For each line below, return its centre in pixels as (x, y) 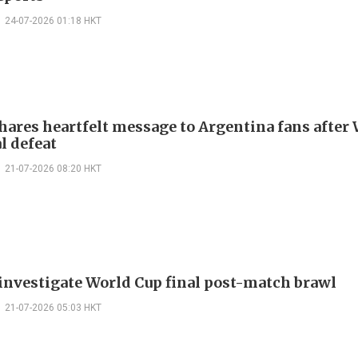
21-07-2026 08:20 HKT (53, 169)
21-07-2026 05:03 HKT (53, 308)
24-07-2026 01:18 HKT (53, 21)
